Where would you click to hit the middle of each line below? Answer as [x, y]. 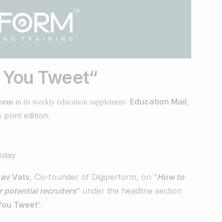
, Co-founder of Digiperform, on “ [93, 177]
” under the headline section [129, 191]
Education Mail [158, 101]
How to [170, 177]
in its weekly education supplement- [70, 101]
